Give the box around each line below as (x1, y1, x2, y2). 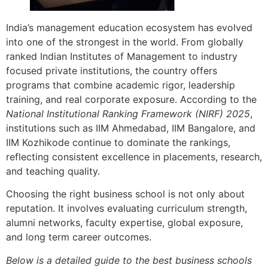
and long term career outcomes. (6, 231, 151, 243)
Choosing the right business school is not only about (6, 188, 245, 200)
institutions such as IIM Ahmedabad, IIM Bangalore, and (6, 122, 255, 135)
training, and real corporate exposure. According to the (6, 93, 257, 106)
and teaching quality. (6, 165, 100, 178)
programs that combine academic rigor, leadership (6, 79, 235, 92)
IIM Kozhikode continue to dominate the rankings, (6, 136, 230, 149)
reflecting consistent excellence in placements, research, (6, 151, 262, 163)
